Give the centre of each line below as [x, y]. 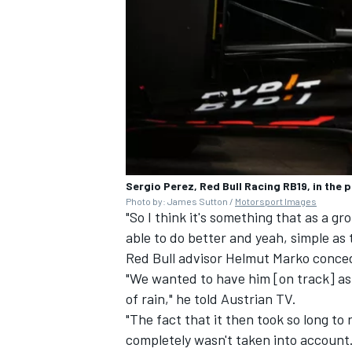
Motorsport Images [276, 201]
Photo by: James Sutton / [180, 201]
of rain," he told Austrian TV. [211, 298]
